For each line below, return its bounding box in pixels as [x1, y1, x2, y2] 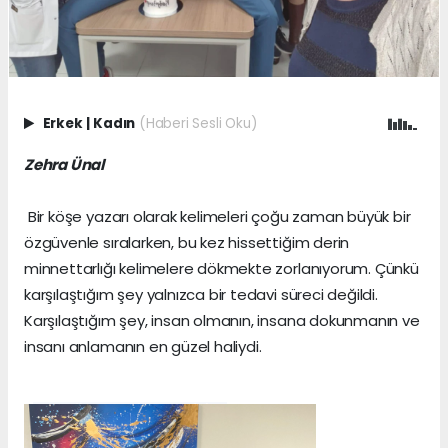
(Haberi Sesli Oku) [138, 114, 257, 134]
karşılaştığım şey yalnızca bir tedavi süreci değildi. [24, 284, 378, 306]
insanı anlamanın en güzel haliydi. [24, 336, 262, 358]
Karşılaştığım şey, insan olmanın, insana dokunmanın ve [24, 310, 420, 332]
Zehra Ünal [24, 154, 105, 176]
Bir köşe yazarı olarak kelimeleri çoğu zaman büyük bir [24, 206, 411, 228]
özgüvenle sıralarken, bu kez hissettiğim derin [24, 232, 350, 254]
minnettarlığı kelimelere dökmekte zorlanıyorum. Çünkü [24, 258, 419, 280]
